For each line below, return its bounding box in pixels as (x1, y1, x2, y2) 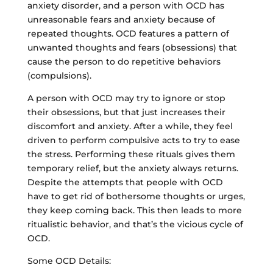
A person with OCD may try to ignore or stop (27, 92, 225, 104)
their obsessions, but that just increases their (27, 106, 225, 118)
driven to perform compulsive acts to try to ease (27, 134, 240, 146)
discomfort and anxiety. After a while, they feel (27, 120, 233, 132)
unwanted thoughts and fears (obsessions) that (27, 41, 237, 53)
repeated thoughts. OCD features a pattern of (27, 27, 229, 39)
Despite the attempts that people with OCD (27, 176, 223, 188)
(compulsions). (27, 69, 91, 81)
